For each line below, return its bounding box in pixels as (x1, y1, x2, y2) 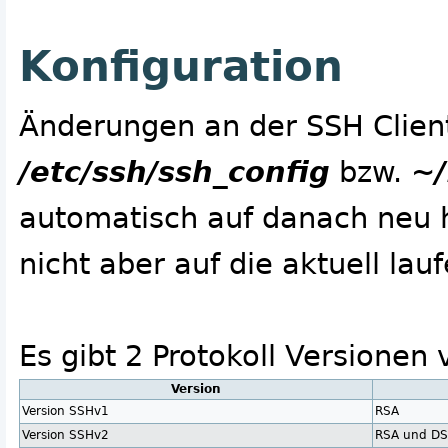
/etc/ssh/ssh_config (19, 155, 330, 190)
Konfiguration (19, 42, 343, 92)
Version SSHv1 (22, 404, 110, 419)
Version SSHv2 (22, 428, 110, 443)
